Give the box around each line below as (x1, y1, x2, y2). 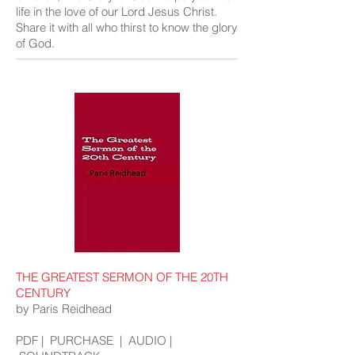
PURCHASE (50, 333, 113, 348)
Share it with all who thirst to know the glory (16, 20, 238, 35)
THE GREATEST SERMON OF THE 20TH (16, 269, 228, 284)
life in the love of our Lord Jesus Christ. (16, 4, 217, 19)
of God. (16, 36, 55, 51)
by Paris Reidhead (16, 301, 112, 316)
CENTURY (16, 285, 71, 300)
